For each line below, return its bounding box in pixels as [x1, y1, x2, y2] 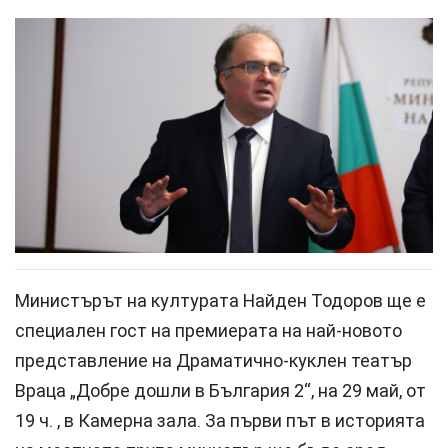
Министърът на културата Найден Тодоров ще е [15, 289, 426, 312]
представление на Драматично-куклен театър [15, 349, 412, 372]
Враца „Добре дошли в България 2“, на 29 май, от [15, 379, 426, 402]
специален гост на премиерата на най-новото [15, 319, 402, 342]
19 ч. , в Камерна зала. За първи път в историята [15, 409, 425, 432]
